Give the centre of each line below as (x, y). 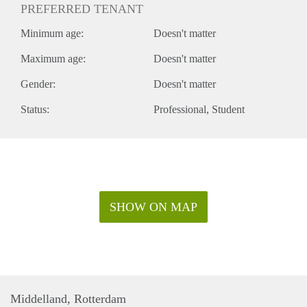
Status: (35, 109)
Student (228, 109)
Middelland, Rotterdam (68, 298)
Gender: (38, 84)
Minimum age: (52, 33)
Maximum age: (53, 58)
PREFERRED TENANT (82, 9)
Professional (180, 109)
